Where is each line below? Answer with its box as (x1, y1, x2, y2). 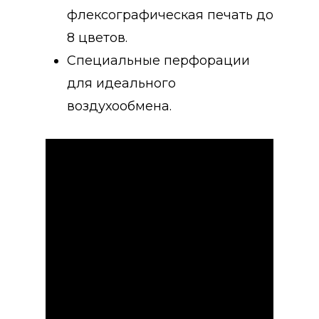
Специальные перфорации (67, 52, 250, 68)
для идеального (67, 75, 176, 91)
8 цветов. (67, 29, 127, 46)
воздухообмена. (67, 98, 172, 114)
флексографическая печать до (67, 6, 273, 23)
